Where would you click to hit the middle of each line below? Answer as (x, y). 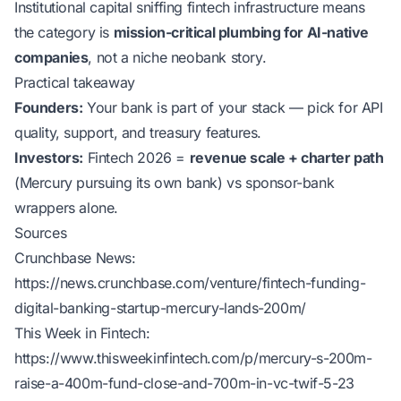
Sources (41, 233)
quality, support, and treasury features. (138, 132)
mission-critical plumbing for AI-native (241, 32)
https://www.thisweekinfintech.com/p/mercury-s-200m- (193, 358)
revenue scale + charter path (286, 158)
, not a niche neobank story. (177, 57)
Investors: (49, 158)
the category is (64, 32)
